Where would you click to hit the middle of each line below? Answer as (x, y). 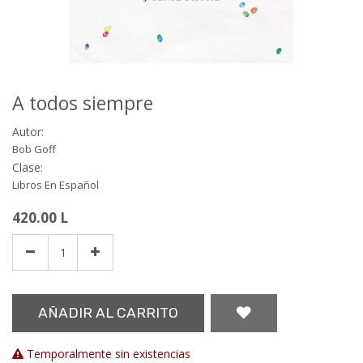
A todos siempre (83, 103)
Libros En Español (56, 185)
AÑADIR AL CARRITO (108, 313)
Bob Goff (34, 149)
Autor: (28, 132)
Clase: (28, 167)
